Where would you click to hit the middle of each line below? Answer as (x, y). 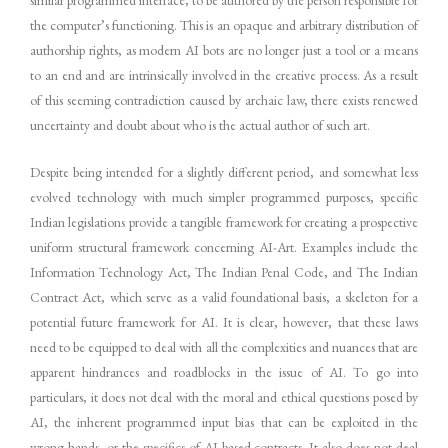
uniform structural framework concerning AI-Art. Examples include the (224, 246)
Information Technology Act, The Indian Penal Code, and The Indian (224, 271)
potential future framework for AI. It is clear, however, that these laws (224, 321)
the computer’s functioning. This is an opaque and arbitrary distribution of (224, 24)
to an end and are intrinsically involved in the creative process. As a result (224, 74)
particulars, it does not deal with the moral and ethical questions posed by (224, 396)
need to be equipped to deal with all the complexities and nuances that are (224, 346)
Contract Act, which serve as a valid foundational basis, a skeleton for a (224, 296)
